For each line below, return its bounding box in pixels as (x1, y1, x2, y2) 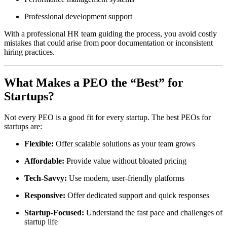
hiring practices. (4, 47, 55, 56)
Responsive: (24, 191, 65, 200)
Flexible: (24, 139, 54, 148)
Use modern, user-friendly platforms (67, 174, 184, 183)
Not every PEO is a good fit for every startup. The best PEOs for (4, 113, 211, 122)
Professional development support (24, 12, 132, 21)
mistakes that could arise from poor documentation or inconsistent (4, 38, 213, 47)
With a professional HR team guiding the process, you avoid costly (4, 29, 217, 38)
